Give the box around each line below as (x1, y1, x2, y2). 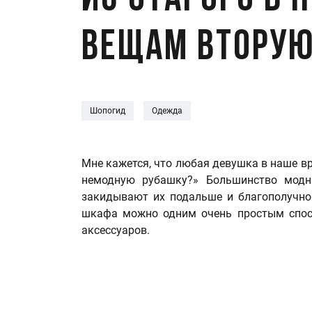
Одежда (152, 106, 182, 116)
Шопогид (90, 106, 125, 116)
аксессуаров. (81, 224, 150, 237)
